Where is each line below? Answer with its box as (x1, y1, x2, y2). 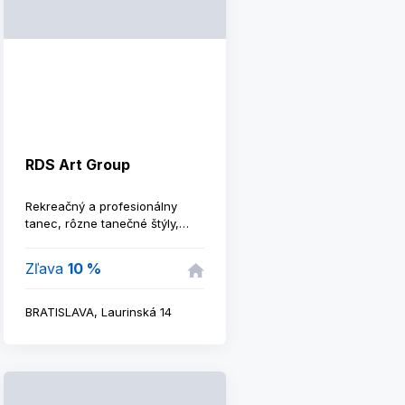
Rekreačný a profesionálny (25, 199, 177, 213)
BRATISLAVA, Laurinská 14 (25, 305, 172, 319)
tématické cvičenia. (25, 233, 134, 248)
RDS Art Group (25, 155, 130, 174)
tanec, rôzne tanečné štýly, (25, 216, 179, 231)
